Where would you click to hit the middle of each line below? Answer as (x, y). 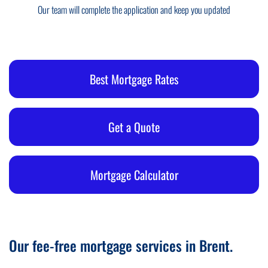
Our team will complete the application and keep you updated (134, 10)
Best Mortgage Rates (134, 79)
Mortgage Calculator (134, 175)
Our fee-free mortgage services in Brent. (121, 246)
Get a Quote (134, 127)
